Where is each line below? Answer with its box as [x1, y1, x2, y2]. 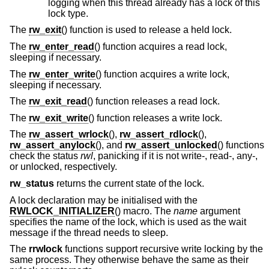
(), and [95, 140, 125, 151]
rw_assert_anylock [10, 140, 95, 151]
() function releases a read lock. [87, 96, 220, 107]
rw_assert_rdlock [119, 129, 198, 140]
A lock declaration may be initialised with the [10, 195, 198, 205]
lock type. [48, 8, 88, 19]
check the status [10, 151, 80, 162]
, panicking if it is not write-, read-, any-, [93, 151, 258, 162]
